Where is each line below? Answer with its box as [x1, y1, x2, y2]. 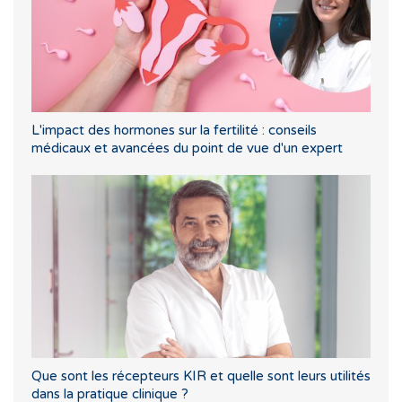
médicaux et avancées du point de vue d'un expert [31, 140, 343, 157]
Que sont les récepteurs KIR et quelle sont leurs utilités [31, 367, 371, 384]
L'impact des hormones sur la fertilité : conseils [31, 122, 317, 139]
